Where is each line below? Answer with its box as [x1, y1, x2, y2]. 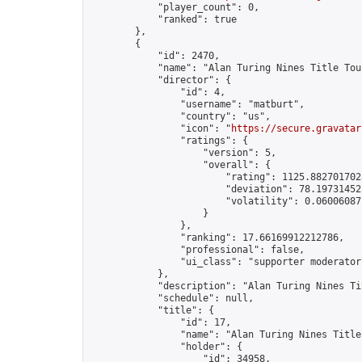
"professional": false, [90, 244, 305, 255]
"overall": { [90, 159, 271, 170]
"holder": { [90, 341, 242, 352]
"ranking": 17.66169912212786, [90, 232, 344, 243]
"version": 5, [90, 147, 276, 158]
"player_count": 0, [90, 2, 259, 13]
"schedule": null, [90, 293, 254, 304]
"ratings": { [90, 135, 248, 146]
